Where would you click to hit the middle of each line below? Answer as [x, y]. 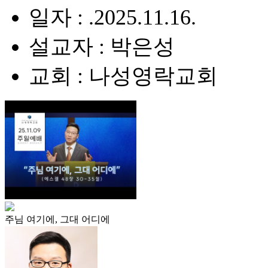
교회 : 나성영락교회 [123, 76]
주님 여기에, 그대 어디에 [57, 219]
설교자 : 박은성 [102, 47]
